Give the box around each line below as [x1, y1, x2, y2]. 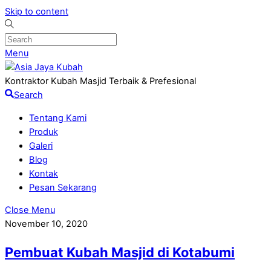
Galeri [29, 140, 53, 151]
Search [13, 90, 43, 100]
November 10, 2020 [5, 218, 88, 230]
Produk [29, 126, 58, 137]
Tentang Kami [29, 112, 87, 123]
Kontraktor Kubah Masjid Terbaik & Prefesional [5, 76, 196, 87]
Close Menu [5, 204, 55, 216]
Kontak [29, 168, 58, 179]
